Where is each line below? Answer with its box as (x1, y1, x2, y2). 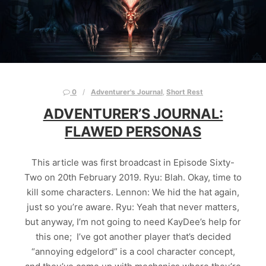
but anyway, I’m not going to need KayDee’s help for (25, 216, 241, 228)
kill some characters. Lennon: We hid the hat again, (27, 186, 239, 198)
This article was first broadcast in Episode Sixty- (31, 157, 235, 169)
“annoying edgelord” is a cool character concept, (31, 246, 235, 258)
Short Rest (166, 88, 203, 96)
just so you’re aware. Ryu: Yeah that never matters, (27, 201, 239, 213)
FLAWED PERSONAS (65, 122, 201, 140)
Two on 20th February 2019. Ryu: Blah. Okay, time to (24, 172, 242, 183)
